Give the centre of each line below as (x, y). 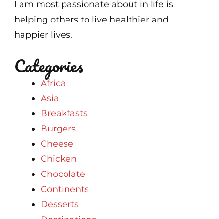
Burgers (58, 128)
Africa (53, 83)
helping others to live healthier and (91, 19)
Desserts (60, 204)
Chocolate (63, 174)
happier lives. (43, 34)
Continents (65, 189)
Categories (49, 65)
